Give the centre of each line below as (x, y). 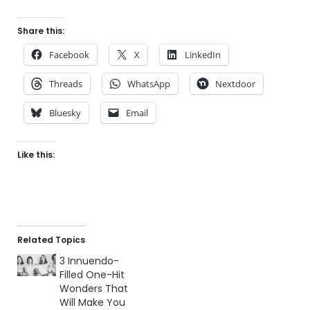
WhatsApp (149, 84)
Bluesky (65, 113)
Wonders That (93, 289)
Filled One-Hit (92, 275)
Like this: (36, 155)
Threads (66, 84)
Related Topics (51, 240)
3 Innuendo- (89, 261)
